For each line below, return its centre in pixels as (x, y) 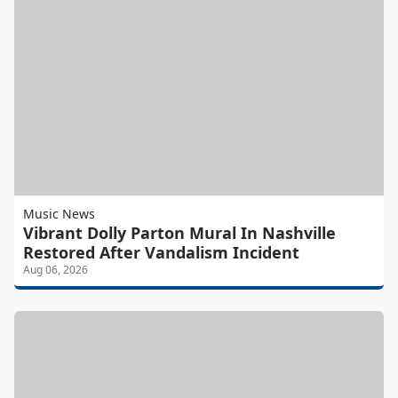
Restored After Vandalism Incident (161, 252)
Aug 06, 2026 (56, 269)
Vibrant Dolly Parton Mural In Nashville (179, 232)
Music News (59, 213)
